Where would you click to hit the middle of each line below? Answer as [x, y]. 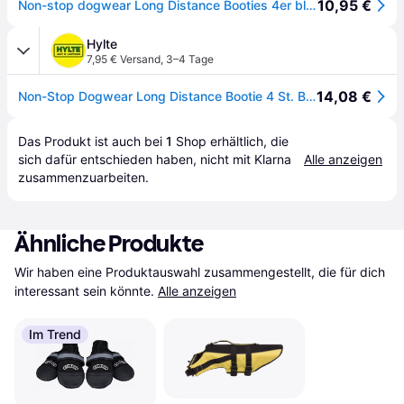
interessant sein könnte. [84, 291]
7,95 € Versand [124, 59]
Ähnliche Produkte [109, 244]
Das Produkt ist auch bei [92, 141]
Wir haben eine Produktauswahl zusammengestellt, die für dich [200, 272]
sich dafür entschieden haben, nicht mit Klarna [155, 159]
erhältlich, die [248, 141]
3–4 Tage [190, 59]
